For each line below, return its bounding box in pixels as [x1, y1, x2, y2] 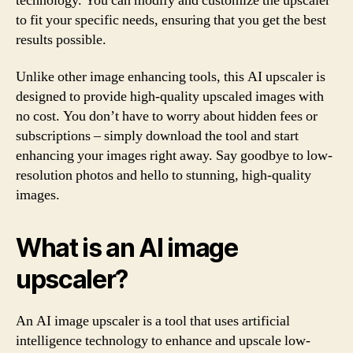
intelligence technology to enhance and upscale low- [16, 332, 310, 350]
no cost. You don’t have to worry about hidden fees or [16, 107, 318, 125]
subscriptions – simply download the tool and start [16, 127, 299, 145]
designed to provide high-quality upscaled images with [16, 87, 324, 106]
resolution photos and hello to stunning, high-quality [16, 166, 311, 184]
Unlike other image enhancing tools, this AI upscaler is [16, 68, 325, 86]
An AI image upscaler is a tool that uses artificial [16, 312, 290, 330]
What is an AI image [16, 232, 238, 263]
